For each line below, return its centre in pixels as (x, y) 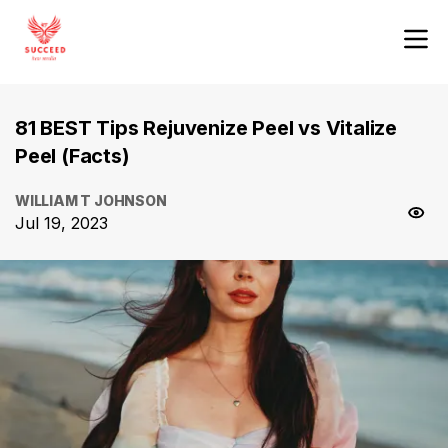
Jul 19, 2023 (61, 223)
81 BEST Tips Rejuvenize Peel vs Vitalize (206, 128)
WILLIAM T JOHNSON (91, 200)
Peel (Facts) (72, 156)
